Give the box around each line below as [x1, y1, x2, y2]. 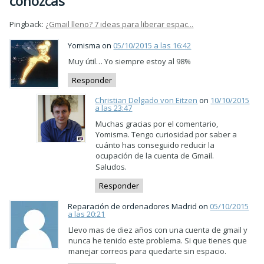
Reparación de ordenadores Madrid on [68, 200, 210, 212]
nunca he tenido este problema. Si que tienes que [68, 235, 247, 246]
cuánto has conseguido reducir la [95, 140, 215, 150]
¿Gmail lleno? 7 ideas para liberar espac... [45, 18, 194, 29]
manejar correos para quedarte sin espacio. [68, 245, 227, 256]
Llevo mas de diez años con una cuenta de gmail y [68, 224, 248, 235]
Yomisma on [68, 39, 114, 51]
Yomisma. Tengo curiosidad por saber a [95, 129, 237, 140]
